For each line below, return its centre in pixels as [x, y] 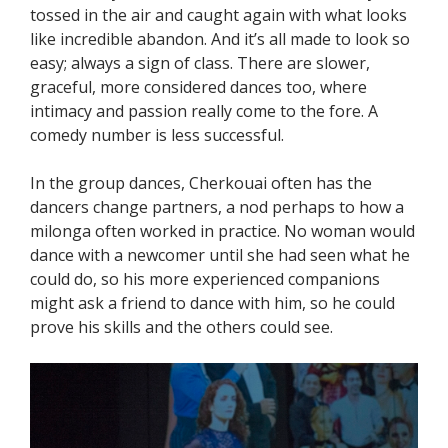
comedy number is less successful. [157, 134]
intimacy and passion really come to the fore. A [204, 110]
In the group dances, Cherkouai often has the [201, 182]
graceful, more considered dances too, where [198, 86]
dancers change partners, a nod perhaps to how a [217, 206]
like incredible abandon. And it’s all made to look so [220, 38]
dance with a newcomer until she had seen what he [220, 254]
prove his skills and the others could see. [181, 326]
